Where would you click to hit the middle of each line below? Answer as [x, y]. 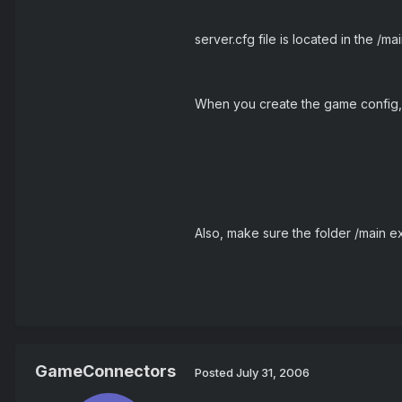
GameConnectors [105, 371]
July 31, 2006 [273, 372]
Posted [215, 372]
